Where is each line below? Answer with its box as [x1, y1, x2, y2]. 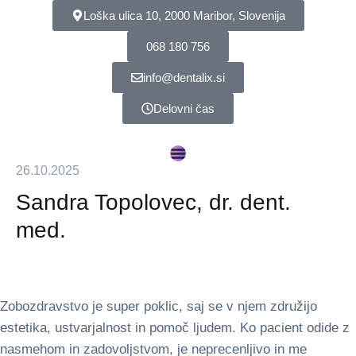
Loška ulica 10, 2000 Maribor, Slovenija [83, 9, 285, 22]
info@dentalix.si [143, 71, 225, 84]
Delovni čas [153, 102, 215, 115]
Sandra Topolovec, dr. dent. [16, 190, 291, 215]
